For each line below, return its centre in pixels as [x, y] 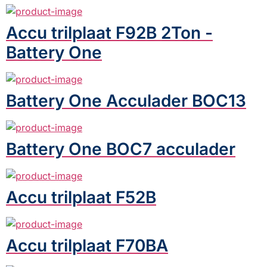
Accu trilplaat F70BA [87, 245]
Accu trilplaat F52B [81, 197]
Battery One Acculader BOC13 [126, 100]
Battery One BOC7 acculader [121, 149]
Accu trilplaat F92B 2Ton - [109, 32]
